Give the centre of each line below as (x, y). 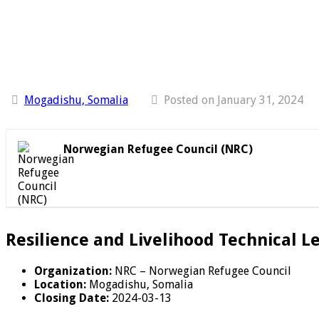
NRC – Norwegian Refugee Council (202, 271)
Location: (60, 284)
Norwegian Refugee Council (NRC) (158, 149)
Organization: (73, 271)
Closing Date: (72, 298)
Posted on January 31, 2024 (234, 100)
